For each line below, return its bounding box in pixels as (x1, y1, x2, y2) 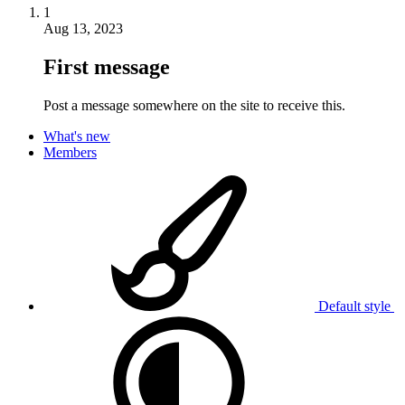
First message (43, 55, 170, 80)
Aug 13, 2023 (43, 21, 123, 37)
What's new (43, 128, 110, 145)
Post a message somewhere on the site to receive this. (43, 98, 345, 114)
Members (43, 145, 97, 161)
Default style (315, 298, 394, 315)
